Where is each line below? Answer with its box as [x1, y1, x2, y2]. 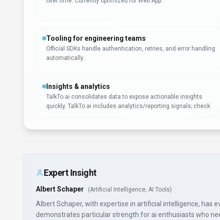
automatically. [46, 55, 84, 61]
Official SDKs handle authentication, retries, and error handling [46, 45, 215, 52]
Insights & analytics [46, 82, 110, 90]
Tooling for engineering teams [46, 34, 146, 42]
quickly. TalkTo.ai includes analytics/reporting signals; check [46, 103, 210, 110]
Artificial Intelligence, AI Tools [90, 186, 170, 193]
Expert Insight [44, 167, 97, 178]
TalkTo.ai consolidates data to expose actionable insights [46, 93, 202, 100]
